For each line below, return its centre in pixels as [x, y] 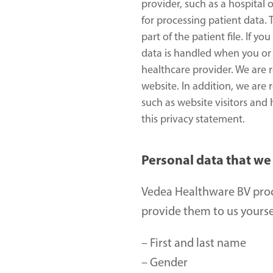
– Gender [166, 263]
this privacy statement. [193, 120]
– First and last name [195, 244]
